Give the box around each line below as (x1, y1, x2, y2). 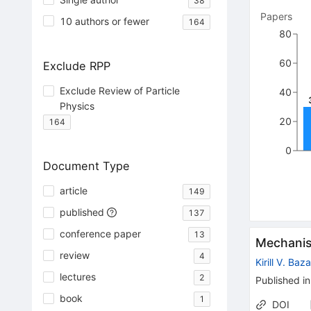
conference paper (59, 227, 141, 239)
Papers (260, 10, 293, 23)
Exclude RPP (42, 58, 110, 73)
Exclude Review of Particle (59, 84, 180, 96)
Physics (59, 99, 94, 112)
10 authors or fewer (59, 15, 149, 27)
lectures (59, 270, 96, 283)
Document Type (42, 158, 130, 173)
